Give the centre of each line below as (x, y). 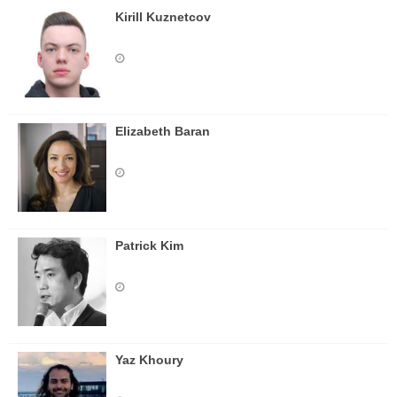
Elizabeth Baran (163, 131)
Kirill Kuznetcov (163, 17)
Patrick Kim (149, 245)
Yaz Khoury (149, 360)
